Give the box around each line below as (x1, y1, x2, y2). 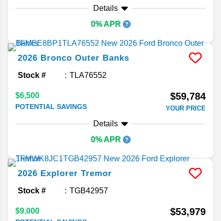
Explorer (40, 169, 78, 179)
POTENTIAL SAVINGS (15, 103, 87, 111)
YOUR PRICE (166, 105, 206, 112)
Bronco (40, 53, 72, 63)
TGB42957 (70, 186, 108, 195)
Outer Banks (75, 53, 129, 63)
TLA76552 (70, 71, 107, 80)
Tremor (81, 169, 112, 179)
